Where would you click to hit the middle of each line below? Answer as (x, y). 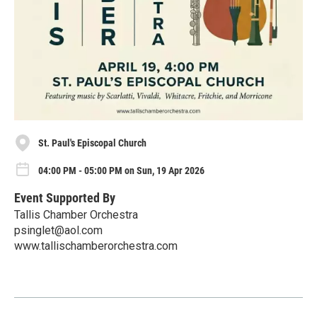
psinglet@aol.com (58, 230)
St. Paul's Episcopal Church (92, 143)
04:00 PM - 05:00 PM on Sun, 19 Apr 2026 (121, 170)
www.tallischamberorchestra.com (96, 246)
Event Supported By (65, 197)
